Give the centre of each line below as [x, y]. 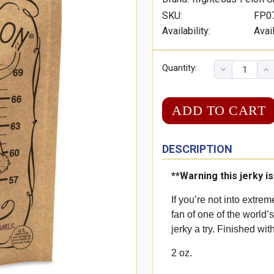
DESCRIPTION [198, 149]
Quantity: [180, 68]
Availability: [187, 31]
